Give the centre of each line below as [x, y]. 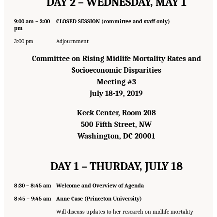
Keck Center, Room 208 [116, 113]
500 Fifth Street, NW [116, 125]
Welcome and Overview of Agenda [100, 186]
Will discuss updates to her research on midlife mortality [124, 212]
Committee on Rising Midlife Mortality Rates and [116, 59]
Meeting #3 [116, 82]
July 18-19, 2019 [116, 94]
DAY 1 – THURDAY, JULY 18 [116, 166]
